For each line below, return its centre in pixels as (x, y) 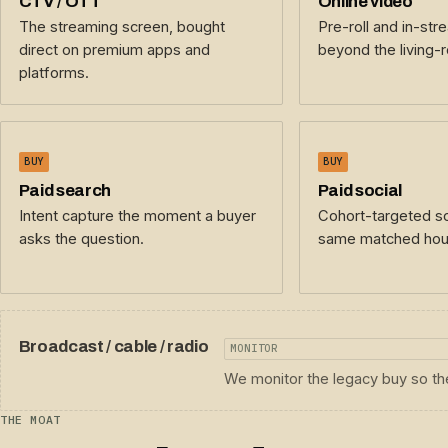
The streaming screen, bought (121, 27)
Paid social (359, 190)
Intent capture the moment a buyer (137, 215)
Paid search (64, 190)
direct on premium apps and (114, 50)
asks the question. (81, 238)
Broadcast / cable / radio (113, 347)
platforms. (53, 73)
